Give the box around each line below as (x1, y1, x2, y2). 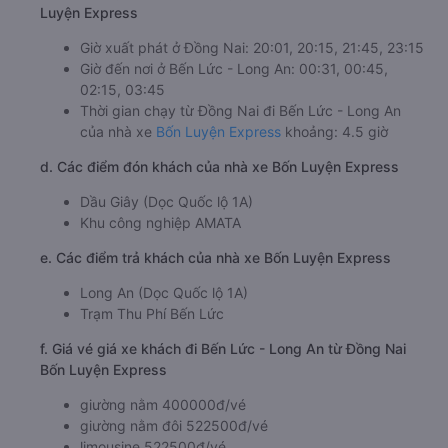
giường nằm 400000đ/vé (80, 396, 246, 414)
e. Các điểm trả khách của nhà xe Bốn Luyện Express (40, 249, 391, 267)
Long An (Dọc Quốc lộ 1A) (80, 284, 248, 302)
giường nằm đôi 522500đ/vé (80, 417, 268, 435)
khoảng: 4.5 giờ (281, 123, 388, 141)
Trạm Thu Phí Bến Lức (80, 305, 224, 323)
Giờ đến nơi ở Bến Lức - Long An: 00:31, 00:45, (80, 60, 388, 78)
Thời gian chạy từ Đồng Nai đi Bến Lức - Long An (80, 102, 401, 120)
